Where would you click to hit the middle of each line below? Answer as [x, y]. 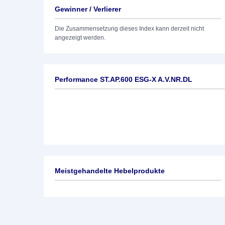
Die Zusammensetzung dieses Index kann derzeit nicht [129, 29]
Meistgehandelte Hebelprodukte [110, 171]
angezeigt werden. [80, 38]
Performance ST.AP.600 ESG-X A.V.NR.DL [124, 79]
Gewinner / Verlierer [88, 9]
